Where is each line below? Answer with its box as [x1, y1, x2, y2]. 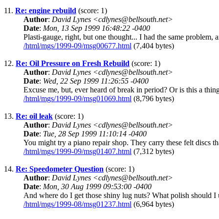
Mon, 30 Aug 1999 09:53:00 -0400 [43, 182, 152, 191]
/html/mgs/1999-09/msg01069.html [23, 94, 131, 103]
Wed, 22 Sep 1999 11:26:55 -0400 [43, 77, 149, 86]
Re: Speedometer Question [16, 165, 104, 174]
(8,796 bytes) [131, 94, 174, 103]
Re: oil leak [16, 112, 53, 121]
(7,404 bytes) [131, 42, 174, 50]
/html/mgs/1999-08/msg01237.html [23, 200, 131, 209]
